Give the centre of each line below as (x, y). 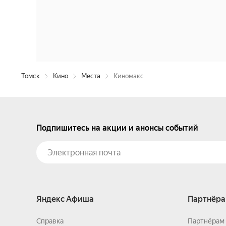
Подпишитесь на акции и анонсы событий (117, 128)
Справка (50, 221)
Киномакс (129, 76)
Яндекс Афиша (65, 199)
